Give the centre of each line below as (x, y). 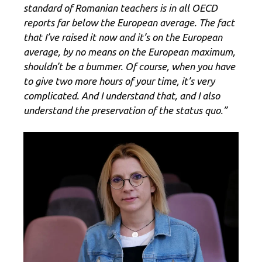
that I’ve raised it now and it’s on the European (123, 37)
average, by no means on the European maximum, (129, 51)
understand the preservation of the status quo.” (125, 110)
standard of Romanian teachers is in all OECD (120, 8)
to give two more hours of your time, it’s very (119, 81)
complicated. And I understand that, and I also (122, 95)
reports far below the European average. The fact (129, 22)
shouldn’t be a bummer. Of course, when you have (129, 66)
